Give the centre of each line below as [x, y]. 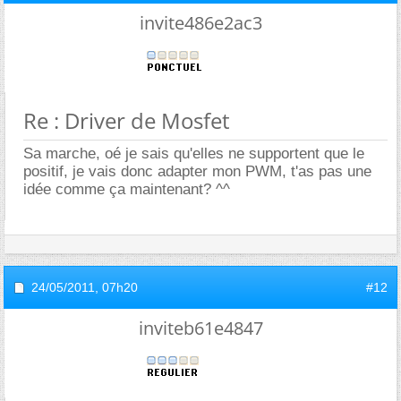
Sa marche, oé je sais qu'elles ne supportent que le [194, 154]
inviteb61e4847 [200, 328]
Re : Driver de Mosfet [127, 121]
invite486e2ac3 [200, 23]
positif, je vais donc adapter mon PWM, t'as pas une [197, 172]
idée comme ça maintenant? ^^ [127, 190]
